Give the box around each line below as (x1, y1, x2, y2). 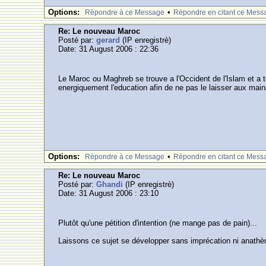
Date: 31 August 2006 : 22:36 (58, 45, 159, 53)
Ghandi (96, 180, 123, 189)
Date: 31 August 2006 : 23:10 (58, 189, 159, 198)
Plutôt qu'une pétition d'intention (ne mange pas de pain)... (58, 218, 258, 227)
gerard (96, 36, 121, 45)
